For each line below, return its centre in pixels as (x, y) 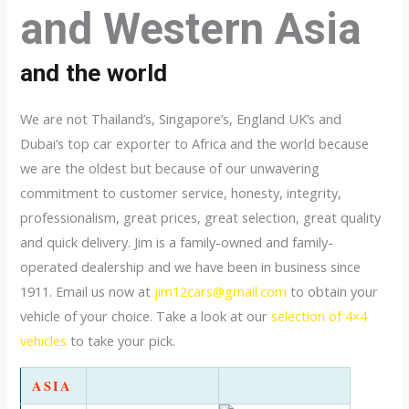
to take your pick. (121, 341)
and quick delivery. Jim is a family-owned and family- (177, 242)
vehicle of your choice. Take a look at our (146, 316)
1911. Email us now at (88, 292)
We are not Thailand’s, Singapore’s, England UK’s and (181, 119)
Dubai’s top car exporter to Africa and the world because (195, 144)
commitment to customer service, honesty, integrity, (181, 193)
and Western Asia (191, 30)
